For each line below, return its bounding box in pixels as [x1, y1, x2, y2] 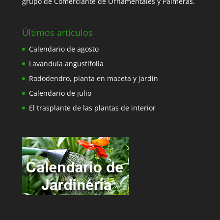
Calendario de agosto [28, 44, 99, 54]
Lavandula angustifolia [28, 58, 104, 68]
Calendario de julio [28, 88, 91, 98]
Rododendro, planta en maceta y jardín [28, 73, 158, 83]
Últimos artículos [22, 26, 93, 38]
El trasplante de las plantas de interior [28, 103, 156, 112]
